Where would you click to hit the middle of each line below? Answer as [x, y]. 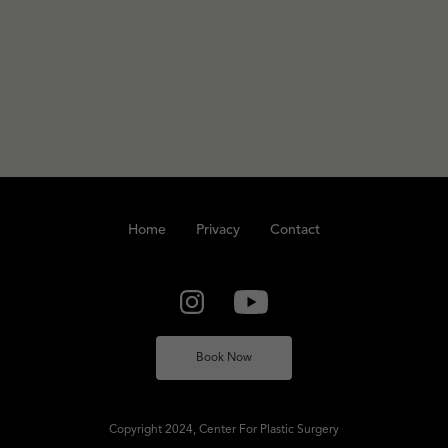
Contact [295, 229]
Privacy [218, 229]
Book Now [224, 357]
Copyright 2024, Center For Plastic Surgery [224, 429]
